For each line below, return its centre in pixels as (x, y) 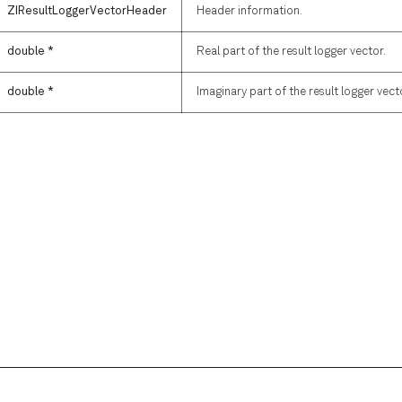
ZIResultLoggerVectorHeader (87, 11)
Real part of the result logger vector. (291, 51)
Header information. (249, 11)
